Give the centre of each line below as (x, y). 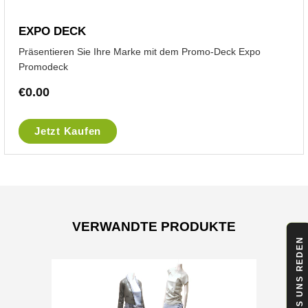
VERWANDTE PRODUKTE (154, 227)
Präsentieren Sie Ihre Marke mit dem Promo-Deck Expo (140, 52)
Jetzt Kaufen (68, 131)
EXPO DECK (52, 31)
